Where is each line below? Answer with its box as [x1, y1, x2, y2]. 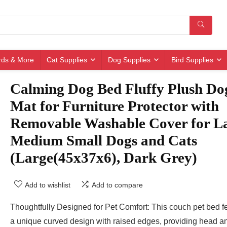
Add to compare [92, 181, 143, 190]
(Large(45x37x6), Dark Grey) [10, 149, 197, 166]
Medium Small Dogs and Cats [10, 132, 197, 149]
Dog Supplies [107, 56, 150, 64]
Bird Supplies [171, 56, 213, 64]
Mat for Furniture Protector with [10, 98, 219, 115]
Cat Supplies [46, 56, 87, 64]
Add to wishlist [25, 181, 70, 190]
